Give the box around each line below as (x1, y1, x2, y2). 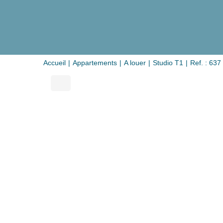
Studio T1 (153, 59, 183, 67)
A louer (124, 59, 146, 67)
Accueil (43, 59, 66, 67)
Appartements (73, 59, 117, 67)
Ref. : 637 (190, 59, 221, 67)
